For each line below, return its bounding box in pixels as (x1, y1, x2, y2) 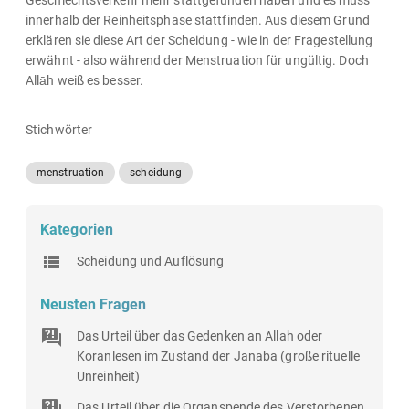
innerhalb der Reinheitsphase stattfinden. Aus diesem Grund (26, 13, 370, 27)
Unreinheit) (77, 369, 141, 383)
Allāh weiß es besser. (26, 73, 144, 88)
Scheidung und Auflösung (77, 254, 225, 268)
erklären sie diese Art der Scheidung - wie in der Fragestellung (26, 33, 373, 47)
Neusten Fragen (40, 296, 147, 313)
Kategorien (40, 221, 113, 238)
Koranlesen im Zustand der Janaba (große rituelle (77, 349, 360, 363)
